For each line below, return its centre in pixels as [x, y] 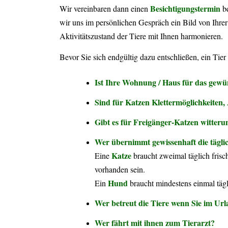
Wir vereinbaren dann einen [105, 9]
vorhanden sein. [120, 169]
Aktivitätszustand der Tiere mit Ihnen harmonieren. [141, 36]
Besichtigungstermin [186, 9]
